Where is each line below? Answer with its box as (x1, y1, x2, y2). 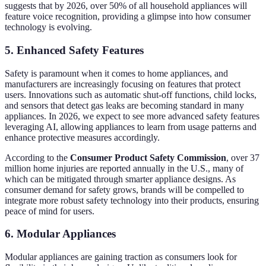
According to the (5, 152, 70, 163)
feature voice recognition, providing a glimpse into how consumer (5, 11, 251, 22)
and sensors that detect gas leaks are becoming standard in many (5, 100, 244, 110)
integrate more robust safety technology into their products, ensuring (5, 195, 259, 205)
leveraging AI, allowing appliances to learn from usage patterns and (5, 121, 256, 132)
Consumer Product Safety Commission (70, 152, 226, 163)
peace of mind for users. (5, 205, 94, 216)
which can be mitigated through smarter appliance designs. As (5, 173, 236, 184)
